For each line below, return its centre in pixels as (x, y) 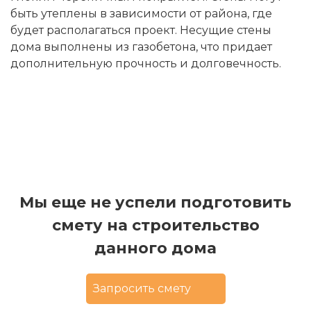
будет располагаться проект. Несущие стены (141, 30)
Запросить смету (142, 289)
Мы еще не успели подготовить (155, 202)
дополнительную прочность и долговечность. (146, 63)
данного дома (155, 248)
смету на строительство (155, 225)
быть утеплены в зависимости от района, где (141, 13)
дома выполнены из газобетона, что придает (141, 47)
